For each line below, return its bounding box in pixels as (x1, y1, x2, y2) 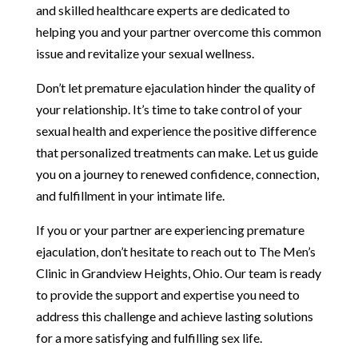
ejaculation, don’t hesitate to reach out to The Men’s (35, 243, 316, 259)
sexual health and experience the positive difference (35, 122, 316, 138)
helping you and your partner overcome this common (35, 23, 321, 39)
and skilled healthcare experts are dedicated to (35, 2, 290, 18)
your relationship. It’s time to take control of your (35, 101, 302, 117)
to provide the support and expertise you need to (35, 286, 300, 302)
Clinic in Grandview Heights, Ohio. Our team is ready (35, 265, 321, 280)
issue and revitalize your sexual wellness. (35, 45, 254, 61)
